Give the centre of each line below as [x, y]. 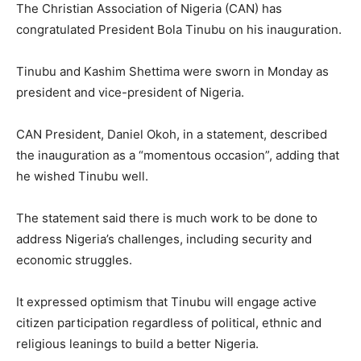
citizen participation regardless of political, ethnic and [169, 323]
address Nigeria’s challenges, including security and [164, 239]
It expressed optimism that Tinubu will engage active [166, 302]
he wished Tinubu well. [82, 176]
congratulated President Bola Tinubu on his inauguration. [179, 29]
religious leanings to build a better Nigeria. [137, 344]
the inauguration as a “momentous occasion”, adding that [178, 155]
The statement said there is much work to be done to [167, 218]
